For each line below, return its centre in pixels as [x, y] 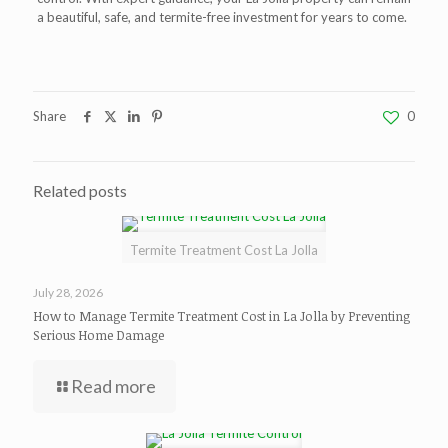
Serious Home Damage [98, 335]
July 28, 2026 [68, 292]
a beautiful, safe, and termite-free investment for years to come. [221, 17]
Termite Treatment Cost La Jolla [224, 250]
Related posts [80, 191]
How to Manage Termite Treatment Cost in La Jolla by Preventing [221, 316]
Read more [113, 386]
